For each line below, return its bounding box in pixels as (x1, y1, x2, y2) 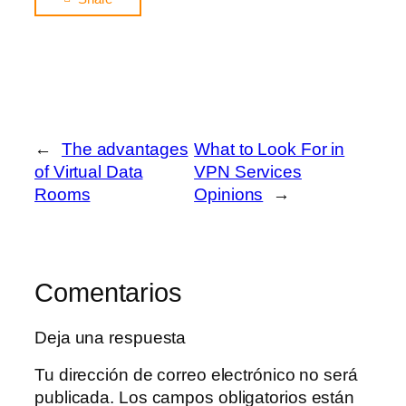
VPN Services (194, 162, 302, 182)
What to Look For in (194, 140, 345, 159)
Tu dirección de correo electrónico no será (34, 365, 358, 385)
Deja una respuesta (34, 327, 187, 347)
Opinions (194, 185, 264, 205)
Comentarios (34, 278, 182, 308)
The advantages (61, 140, 188, 159)
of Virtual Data (34, 162, 143, 182)
